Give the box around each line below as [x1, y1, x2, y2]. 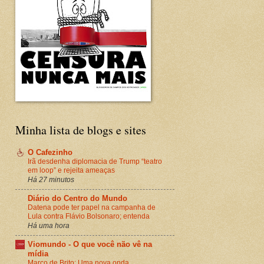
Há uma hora [28, 221, 70, 229]
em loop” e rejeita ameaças [28, 166, 115, 174]
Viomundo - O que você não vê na [28, 239, 152, 249]
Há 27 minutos [28, 175, 74, 183]
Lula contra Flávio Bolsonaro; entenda [28, 212, 150, 220]
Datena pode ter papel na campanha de [28, 203, 156, 212]
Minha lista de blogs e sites [15, 122, 146, 138]
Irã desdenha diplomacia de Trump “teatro [28, 157, 162, 166]
